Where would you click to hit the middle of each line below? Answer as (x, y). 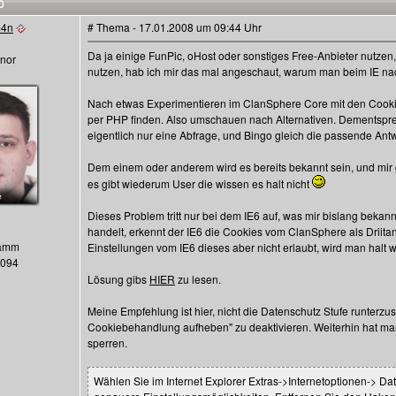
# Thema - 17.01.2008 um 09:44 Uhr (175, 27)
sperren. (107, 343)
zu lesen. (198, 279)
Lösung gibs (118, 279)
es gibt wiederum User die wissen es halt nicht (200, 183)
